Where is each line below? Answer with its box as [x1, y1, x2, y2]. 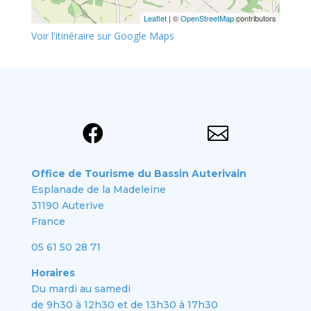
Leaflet [144, 12, 167, 24]
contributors [234, 12, 277, 24]
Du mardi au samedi [31, 283, 131, 296]
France [31, 215, 65, 228]
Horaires [31, 267, 75, 280]
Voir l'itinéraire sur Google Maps [31, 29, 174, 43]
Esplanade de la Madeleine [31, 183, 166, 196]
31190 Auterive [31, 199, 104, 212]
